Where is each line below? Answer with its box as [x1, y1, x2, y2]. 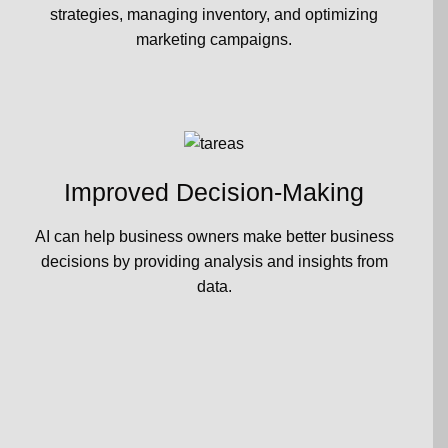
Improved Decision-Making [64, 177, 364, 206]
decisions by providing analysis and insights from [40, 253, 388, 271]
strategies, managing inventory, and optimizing [50, 5, 378, 23]
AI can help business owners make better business [34, 228, 394, 246]
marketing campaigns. [136, 30, 292, 48]
